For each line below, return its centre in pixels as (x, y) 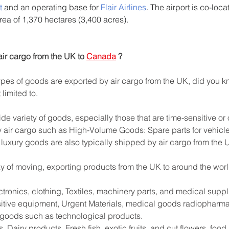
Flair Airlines (123, 7)
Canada (101, 56)
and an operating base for (51, 7)
